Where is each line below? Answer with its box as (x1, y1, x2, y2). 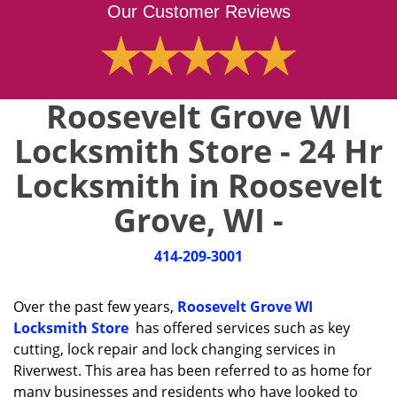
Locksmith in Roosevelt (14, 164, 383, 207)
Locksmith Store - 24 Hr (14, 129, 383, 173)
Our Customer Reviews (106, 2, 291, 21)
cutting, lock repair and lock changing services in (13, 339, 336, 359)
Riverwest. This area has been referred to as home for (13, 361, 372, 380)
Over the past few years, (13, 297, 177, 316)
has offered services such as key (128, 318, 350, 338)
